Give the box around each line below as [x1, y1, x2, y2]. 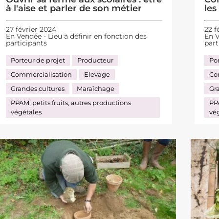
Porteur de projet [10, 56, 65, 64]
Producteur [77, 56, 113, 64]
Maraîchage [76, 84, 114, 92]
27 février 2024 [5, 24, 56, 34]
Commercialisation [10, 70, 72, 78]
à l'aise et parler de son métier [5, 3, 142, 14]
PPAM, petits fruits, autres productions [10, 98, 131, 107]
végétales [10, 108, 42, 116]
